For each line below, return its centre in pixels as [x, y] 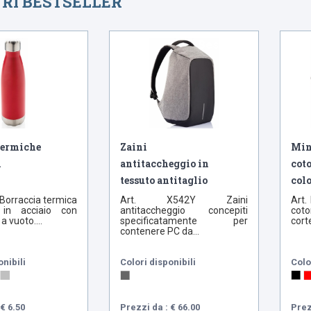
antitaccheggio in [165, 164]
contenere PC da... [160, 232]
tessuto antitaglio [164, 180]
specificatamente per [184, 221]
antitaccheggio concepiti [184, 211]
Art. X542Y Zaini [184, 200]
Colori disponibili [158, 262]
